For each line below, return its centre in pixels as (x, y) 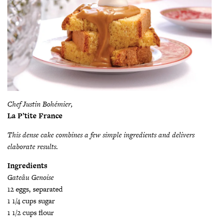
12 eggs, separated (35, 189)
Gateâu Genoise (31, 177)
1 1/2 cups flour (31, 213)
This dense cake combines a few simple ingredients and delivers (101, 135)
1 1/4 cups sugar (31, 201)
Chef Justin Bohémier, (40, 104)
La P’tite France (35, 116)
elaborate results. (33, 147)
